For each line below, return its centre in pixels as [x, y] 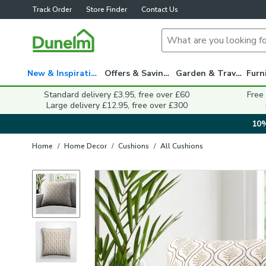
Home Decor [85, 146]
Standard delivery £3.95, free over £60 [117, 95]
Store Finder [107, 9]
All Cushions [182, 146]
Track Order [52, 9]
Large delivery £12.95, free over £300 [117, 105]
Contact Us [160, 9]
